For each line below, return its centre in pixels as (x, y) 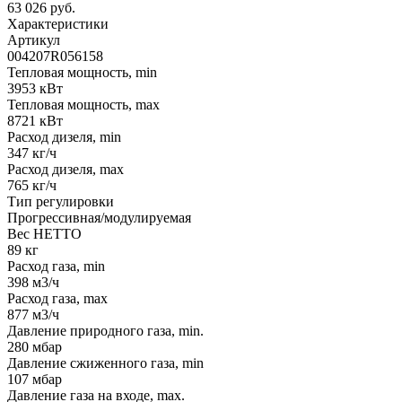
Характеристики (58, 23)
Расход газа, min (56, 266)
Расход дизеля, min (64, 136)
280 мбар (35, 346)
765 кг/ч (32, 185)
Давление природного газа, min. (105, 330)
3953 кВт (35, 88)
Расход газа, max (57, 298)
